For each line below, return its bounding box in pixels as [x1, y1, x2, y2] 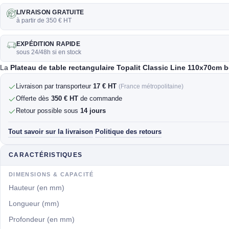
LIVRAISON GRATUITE [16, 9, 84, 15]
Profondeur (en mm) [9, 215, 75, 223]
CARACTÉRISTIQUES [9, 152, 83, 158]
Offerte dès [16, 94, 51, 102]
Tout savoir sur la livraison [8, 128, 93, 135]
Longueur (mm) [9, 199, 59, 208]
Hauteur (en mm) [9, 184, 64, 192]
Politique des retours [95, 128, 162, 135]
